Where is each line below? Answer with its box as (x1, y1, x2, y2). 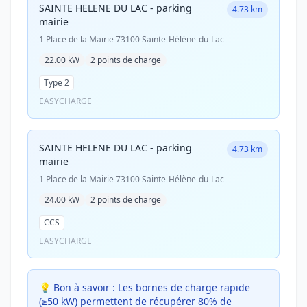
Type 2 (44, 77, 69, 88)
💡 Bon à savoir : (39, 281, 115, 294)
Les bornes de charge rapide (115, 281, 250, 294)
